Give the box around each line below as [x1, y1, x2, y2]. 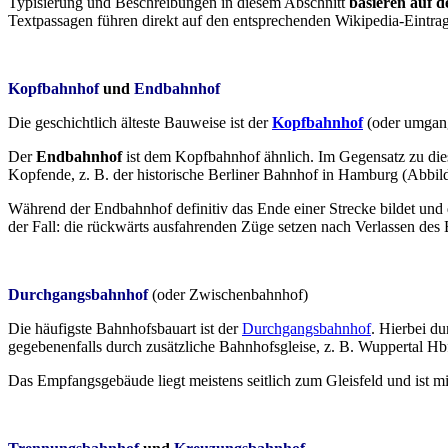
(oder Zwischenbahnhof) [152, 285, 308, 303]
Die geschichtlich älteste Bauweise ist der [8, 113, 272, 131]
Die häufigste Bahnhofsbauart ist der [8, 319, 242, 337]
